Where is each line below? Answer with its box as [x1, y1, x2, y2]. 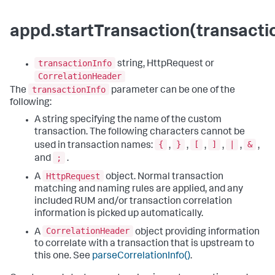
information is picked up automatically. [34, 209, 203, 219]
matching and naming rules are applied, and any [34, 184, 243, 195]
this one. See [34, 252, 92, 262]
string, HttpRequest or [115, 59, 214, 69]
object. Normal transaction [104, 172, 223, 182]
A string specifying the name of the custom [34, 115, 222, 125]
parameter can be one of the [109, 85, 235, 96]
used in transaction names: [34, 141, 155, 151]
